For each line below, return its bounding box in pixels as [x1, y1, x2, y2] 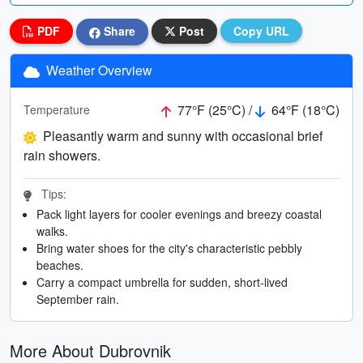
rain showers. [23, 145, 100, 164]
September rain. [36, 290, 119, 307]
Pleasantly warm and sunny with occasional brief [43, 126, 322, 145]
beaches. [36, 256, 83, 273]
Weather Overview [43, 60, 152, 79]
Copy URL [233, 23, 289, 39]
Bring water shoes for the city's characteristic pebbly [36, 239, 302, 256]
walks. [36, 222, 68, 239]
